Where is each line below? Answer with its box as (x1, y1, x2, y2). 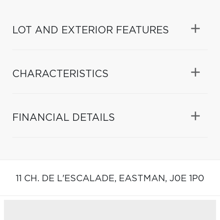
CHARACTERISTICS (12, 69, 109, 79)
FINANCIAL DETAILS (12, 112, 115, 123)
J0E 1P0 (169, 174, 204, 183)
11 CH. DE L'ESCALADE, (16, 174, 119, 183)
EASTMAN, (119, 174, 169, 183)
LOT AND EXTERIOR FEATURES (12, 25, 169, 35)
